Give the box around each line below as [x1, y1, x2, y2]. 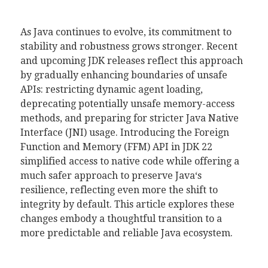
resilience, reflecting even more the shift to [20, 184, 218, 196]
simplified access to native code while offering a [20, 156, 239, 167]
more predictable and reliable [20, 227, 161, 239]
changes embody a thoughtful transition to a [20, 213, 222, 224]
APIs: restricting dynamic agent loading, [20, 84, 203, 95]
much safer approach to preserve [20, 170, 175, 181]
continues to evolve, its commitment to [53, 26, 232, 38]
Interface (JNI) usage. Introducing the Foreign [20, 127, 229, 138]
